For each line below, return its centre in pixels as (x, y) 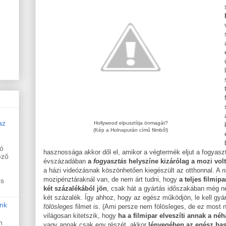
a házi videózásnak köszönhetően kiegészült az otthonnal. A (133, 170)
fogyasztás (110, 161)
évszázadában (66, 161)
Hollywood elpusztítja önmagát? (131, 123)
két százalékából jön (75, 188)
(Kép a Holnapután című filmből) (131, 130)
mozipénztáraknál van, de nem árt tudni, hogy (111, 179)
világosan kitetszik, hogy (81, 215)
